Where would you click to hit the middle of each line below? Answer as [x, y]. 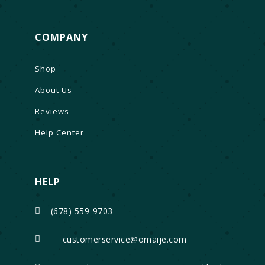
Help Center [59, 132]
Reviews [52, 111]
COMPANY [61, 37]
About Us [53, 90]
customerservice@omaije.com [125, 239]
